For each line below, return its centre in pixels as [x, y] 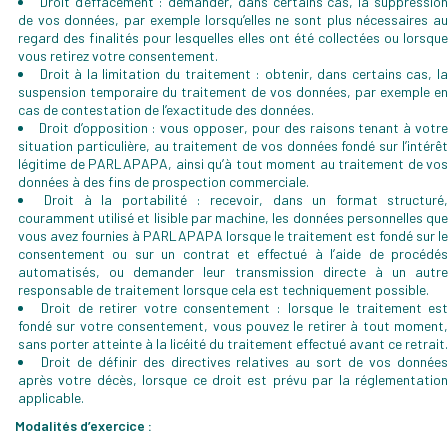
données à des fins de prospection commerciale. [163, 181]
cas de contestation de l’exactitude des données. [166, 109]
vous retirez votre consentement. [118, 55]
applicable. [51, 397]
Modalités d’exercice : [83, 425]
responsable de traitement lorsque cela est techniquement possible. [223, 289]
